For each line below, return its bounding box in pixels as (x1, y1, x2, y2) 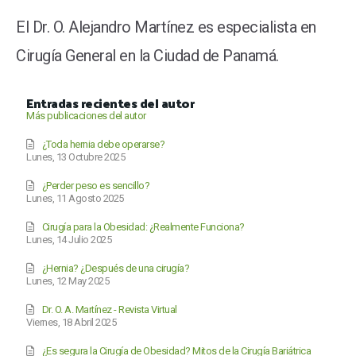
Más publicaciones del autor (26, 109, 146, 122)
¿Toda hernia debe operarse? (41, 137, 165, 150)
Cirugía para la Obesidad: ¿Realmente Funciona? (41, 220, 245, 233)
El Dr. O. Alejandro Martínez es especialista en (16, 17, 316, 37)
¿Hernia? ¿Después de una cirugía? (41, 261, 190, 274)
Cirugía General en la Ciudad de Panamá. (16, 46, 279, 66)
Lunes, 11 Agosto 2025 (26, 192, 124, 204)
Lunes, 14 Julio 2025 (26, 233, 112, 246)
